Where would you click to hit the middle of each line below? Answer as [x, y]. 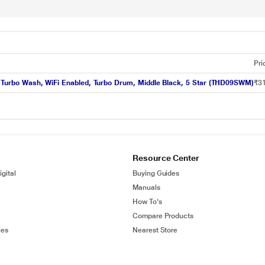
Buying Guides [156, 173]
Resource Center [166, 158]
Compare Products [163, 216]
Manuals [146, 188]
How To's [147, 202]
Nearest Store [155, 230]
